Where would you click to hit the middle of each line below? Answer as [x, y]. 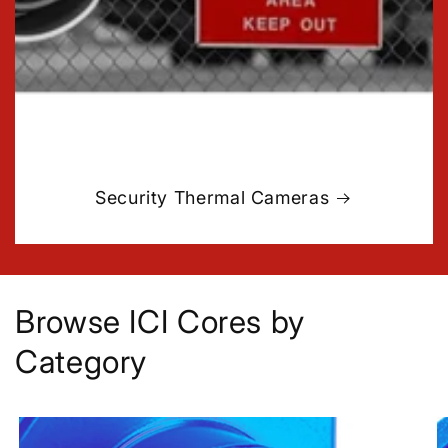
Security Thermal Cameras [212, 198]
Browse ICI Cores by [160, 322]
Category [81, 362]
